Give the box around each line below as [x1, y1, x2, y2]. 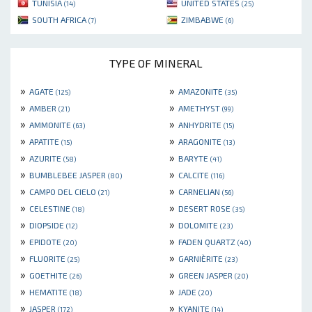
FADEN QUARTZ [178, 237, 237, 247]
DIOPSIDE [29, 220, 66, 231]
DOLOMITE [178, 220, 220, 231]
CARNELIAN [178, 187, 222, 197]
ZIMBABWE [181, 15, 226, 25]
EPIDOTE [29, 237, 63, 247]
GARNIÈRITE [178, 253, 225, 264]
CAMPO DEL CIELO [29, 187, 98, 197]
